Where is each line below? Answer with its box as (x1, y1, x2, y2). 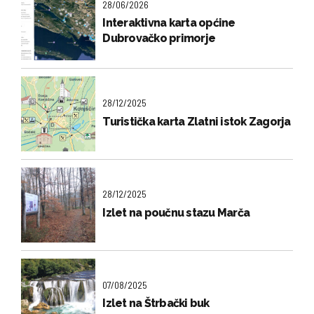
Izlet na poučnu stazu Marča (102, 205, 250, 219)
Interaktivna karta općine (102, 15, 235, 29)
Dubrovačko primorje (102, 31, 216, 45)
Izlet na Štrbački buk (102, 296, 210, 310)
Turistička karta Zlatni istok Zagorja (102, 114, 291, 128)
